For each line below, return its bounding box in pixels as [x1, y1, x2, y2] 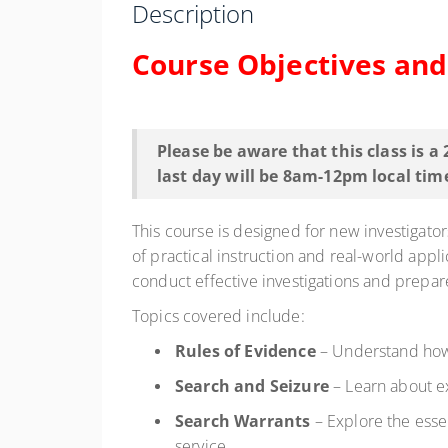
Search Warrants [175, 410, 311, 432]
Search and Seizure [175, 375, 329, 397]
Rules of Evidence [175, 340, 316, 362]
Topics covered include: [132, 305, 305, 327]
